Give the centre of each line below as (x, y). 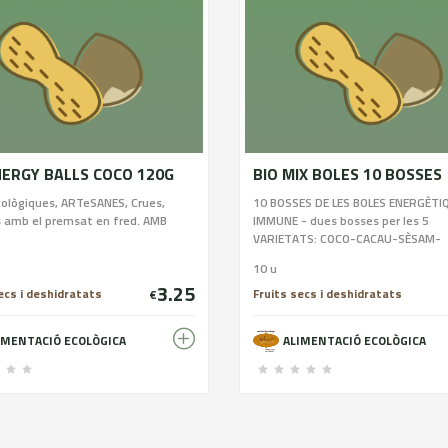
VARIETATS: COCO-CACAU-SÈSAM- (347, 238)
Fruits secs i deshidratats (327, 293)
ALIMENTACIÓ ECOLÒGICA (354, 340)
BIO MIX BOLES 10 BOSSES (347, 174)
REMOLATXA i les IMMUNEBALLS (338, 256)
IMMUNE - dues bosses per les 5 (341, 220)
